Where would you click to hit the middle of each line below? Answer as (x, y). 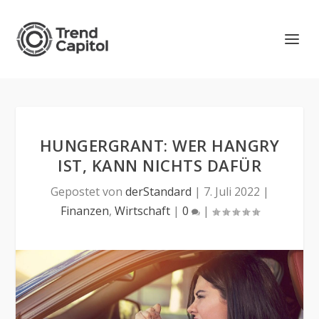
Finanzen (84, 211)
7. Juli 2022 (231, 192)
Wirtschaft (142, 211)
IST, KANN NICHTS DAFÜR (159, 165)
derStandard (158, 192)
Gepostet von (88, 192)
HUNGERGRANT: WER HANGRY (159, 145)
